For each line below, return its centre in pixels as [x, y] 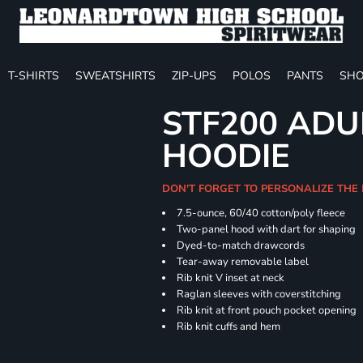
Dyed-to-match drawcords [241, 246]
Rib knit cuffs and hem [229, 327]
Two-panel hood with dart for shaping [267, 229]
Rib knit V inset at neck [231, 278]
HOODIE [226, 156]
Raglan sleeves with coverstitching [259, 294]
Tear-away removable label [243, 262]
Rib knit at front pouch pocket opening [267, 310]
